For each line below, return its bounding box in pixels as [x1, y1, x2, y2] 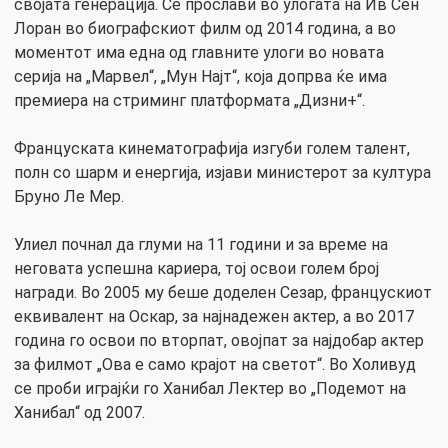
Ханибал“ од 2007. [14, 403, 145, 423]
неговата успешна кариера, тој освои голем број [14, 259, 379, 279]
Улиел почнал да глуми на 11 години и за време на [14, 235, 388, 255]
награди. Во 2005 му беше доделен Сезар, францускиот [14, 283, 432, 303]
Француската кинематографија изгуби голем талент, [14, 139, 410, 159]
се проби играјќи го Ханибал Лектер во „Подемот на [14, 379, 406, 399]
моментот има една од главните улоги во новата [14, 43, 384, 63]
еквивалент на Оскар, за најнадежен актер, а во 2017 [14, 307, 414, 327]
